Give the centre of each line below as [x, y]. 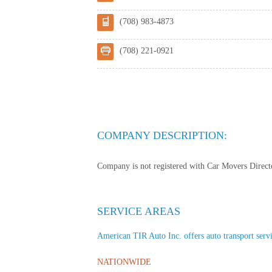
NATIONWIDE [124, 262]
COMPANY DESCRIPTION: [162, 135]
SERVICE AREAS [139, 211]
